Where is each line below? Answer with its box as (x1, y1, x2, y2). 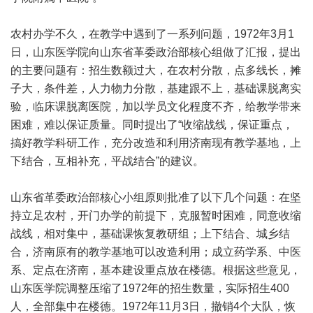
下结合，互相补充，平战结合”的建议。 (10, 155, 204, 167)
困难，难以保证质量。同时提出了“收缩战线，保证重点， (10, 119, 293, 131)
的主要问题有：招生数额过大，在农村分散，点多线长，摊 (10, 64, 301, 76)
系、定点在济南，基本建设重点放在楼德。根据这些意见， (10, 264, 301, 276)
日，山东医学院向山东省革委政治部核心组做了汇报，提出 (10, 46, 301, 58)
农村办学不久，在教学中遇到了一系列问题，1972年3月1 (10, 28, 294, 40)
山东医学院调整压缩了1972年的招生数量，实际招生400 (10, 282, 289, 294)
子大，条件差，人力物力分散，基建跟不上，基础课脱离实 (10, 82, 301, 94)
